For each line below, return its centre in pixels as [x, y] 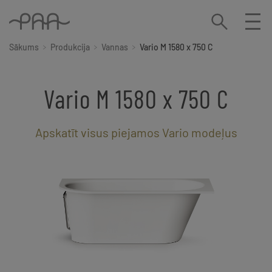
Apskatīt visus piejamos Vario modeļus [136, 133]
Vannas [115, 47]
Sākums [24, 47]
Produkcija [70, 47]
